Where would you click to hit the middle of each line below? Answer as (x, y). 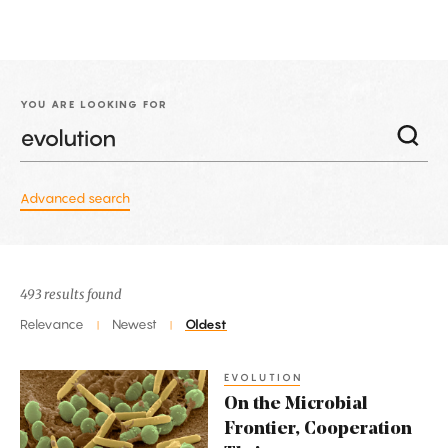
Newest (134, 324)
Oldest (206, 324)
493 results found (71, 294)
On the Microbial (296, 404)
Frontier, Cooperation (318, 429)
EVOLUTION (263, 377)
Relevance (52, 324)
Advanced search (75, 197)
